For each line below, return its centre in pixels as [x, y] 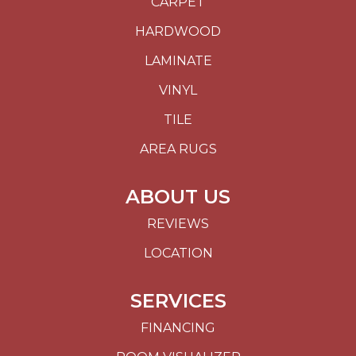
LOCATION [178, 253]
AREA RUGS [178, 149]
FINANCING [178, 328]
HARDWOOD [178, 32]
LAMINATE [178, 61]
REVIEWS [178, 224]
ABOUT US [178, 197]
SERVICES [178, 301]
